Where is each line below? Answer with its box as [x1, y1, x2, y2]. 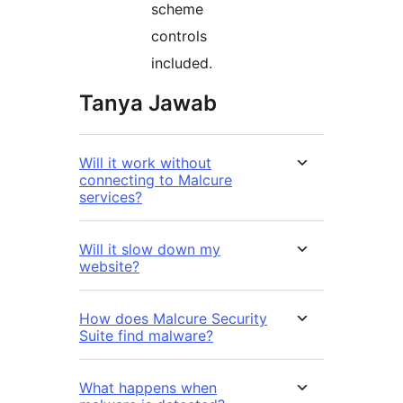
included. [151, 54, 212, 73]
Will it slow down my [79, 240, 220, 259]
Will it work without [79, 154, 211, 173]
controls [151, 27, 207, 46]
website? [79, 257, 139, 276]
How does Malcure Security [79, 309, 267, 328]
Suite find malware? [79, 327, 213, 345]
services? [79, 188, 142, 207]
